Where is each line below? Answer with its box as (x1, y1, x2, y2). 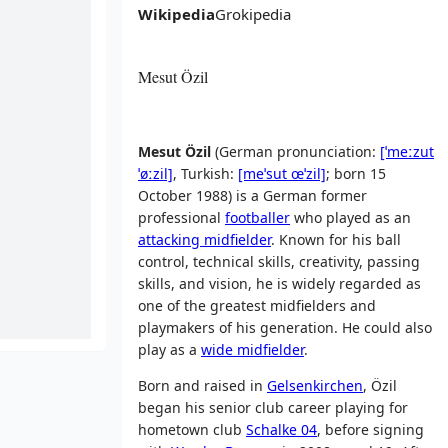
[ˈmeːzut (380, 141, 434, 161)
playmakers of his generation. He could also (138, 317, 432, 337)
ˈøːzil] (138, 163, 173, 183)
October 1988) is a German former (138, 185, 367, 205)
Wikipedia (138, 4, 215, 24)
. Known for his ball (271, 229, 401, 249)
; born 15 (326, 163, 386, 183)
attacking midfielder (138, 229, 271, 249)
